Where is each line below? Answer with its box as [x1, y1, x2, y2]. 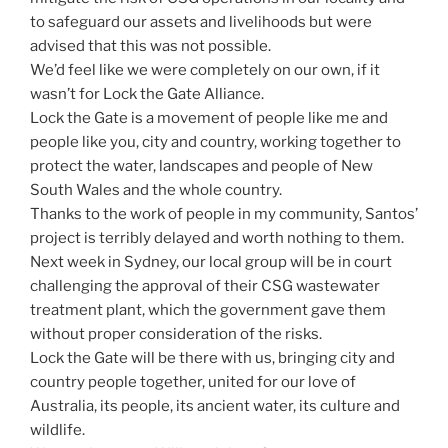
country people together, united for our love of [30, 373, 356, 392]
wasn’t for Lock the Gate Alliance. [30, 85, 264, 104]
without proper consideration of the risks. [30, 325, 322, 344]
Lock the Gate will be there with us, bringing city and [30, 349, 395, 368]
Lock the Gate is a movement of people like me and [30, 109, 388, 128]
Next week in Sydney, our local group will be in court [30, 253, 392, 272]
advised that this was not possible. [30, 37, 271, 56]
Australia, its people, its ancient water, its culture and [30, 397, 400, 416]
